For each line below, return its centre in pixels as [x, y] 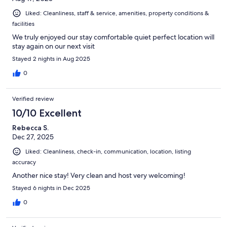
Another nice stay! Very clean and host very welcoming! [99, 175]
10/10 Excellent [47, 113]
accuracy [24, 162]
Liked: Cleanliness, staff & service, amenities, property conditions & [117, 13]
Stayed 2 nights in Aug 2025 [51, 59]
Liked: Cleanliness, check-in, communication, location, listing [108, 151]
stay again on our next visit [53, 46]
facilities [23, 24]
